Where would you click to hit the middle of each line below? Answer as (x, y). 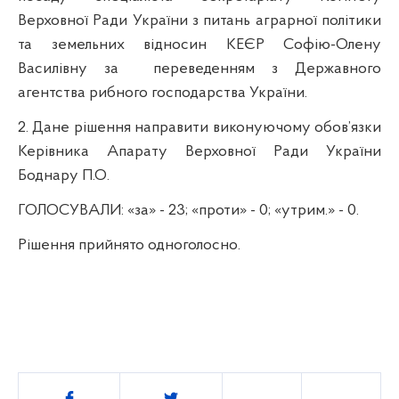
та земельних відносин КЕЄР (151, 45)
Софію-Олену (332, 45)
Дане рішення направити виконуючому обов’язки (207, 127)
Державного (338, 69)
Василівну (53, 69)
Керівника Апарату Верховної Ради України (199, 151)
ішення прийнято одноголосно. (134, 245)
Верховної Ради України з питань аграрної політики (199, 20)
